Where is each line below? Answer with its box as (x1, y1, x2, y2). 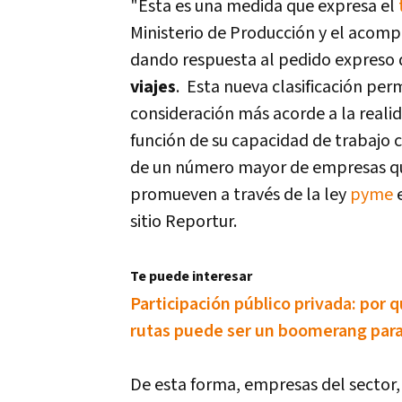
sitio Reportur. (130, 210, 237, 233)
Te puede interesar (130, 267, 252, 286)
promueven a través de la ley (130, 183, 350, 206)
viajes (130, 75, 176, 99)
